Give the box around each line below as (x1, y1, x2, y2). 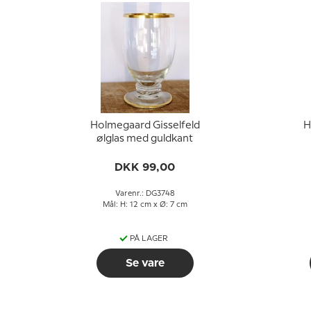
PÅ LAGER (130, 235, 168, 242)
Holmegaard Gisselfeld (90, 121, 200, 131)
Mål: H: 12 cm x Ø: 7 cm (102, 201, 187, 208)
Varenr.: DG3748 (115, 190, 175, 197)
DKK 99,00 (115, 162, 175, 173)
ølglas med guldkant (96, 134, 193, 144)
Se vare (125, 258, 165, 269)
